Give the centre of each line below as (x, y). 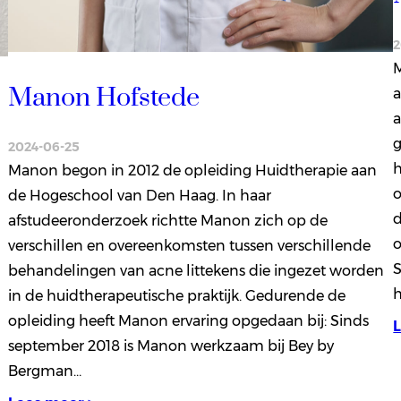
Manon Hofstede (103, 98)
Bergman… (44, 371)
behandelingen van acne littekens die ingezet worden (196, 271)
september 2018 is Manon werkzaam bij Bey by (171, 346)
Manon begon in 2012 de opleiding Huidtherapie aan (192, 171)
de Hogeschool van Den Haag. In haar (139, 196)
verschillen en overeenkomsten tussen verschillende (189, 246)
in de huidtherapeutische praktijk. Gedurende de (176, 296)
